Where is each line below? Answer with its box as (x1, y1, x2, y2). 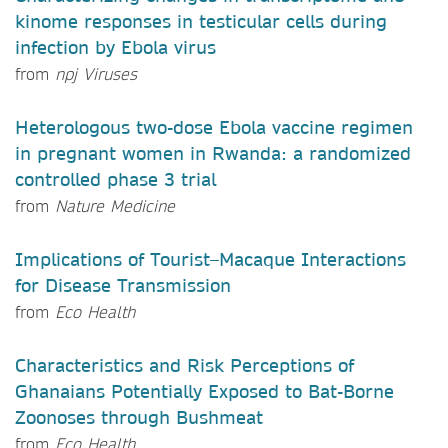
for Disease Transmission (15, 273, 231, 297)
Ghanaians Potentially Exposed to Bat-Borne (15, 379, 394, 403)
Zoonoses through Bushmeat (15, 405, 263, 429)
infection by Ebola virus (15, 35, 216, 59)
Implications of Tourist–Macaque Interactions (15, 247, 406, 271)
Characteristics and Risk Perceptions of (15, 353, 354, 377)
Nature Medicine (49, 194, 175, 216)
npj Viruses (55, 62, 137, 84)
